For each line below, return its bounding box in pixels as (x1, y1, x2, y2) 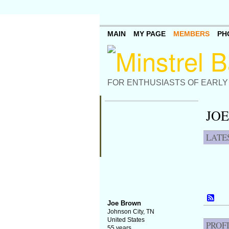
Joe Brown (107, 199, 141, 207)
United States (107, 216, 145, 223)
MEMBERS (173, 30, 210, 38)
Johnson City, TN (107, 208, 154, 215)
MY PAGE (133, 30, 166, 38)
